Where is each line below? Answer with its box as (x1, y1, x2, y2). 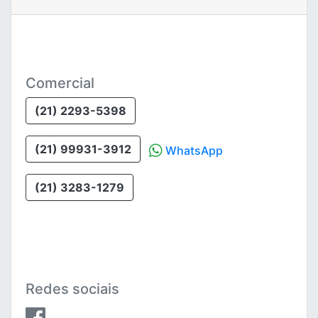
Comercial (26, 74, 94, 92)
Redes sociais (26, 280, 119, 297)
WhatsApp (163, 143, 223, 158)
